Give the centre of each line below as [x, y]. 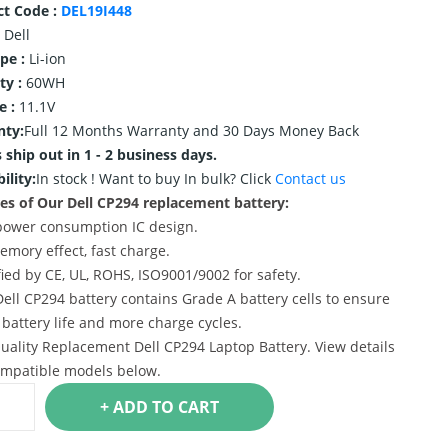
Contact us [310, 178]
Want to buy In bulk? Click [186, 178]
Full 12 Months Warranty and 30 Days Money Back [191, 130]
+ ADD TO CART [198, 407]
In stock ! [67, 178]
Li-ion [47, 58]
